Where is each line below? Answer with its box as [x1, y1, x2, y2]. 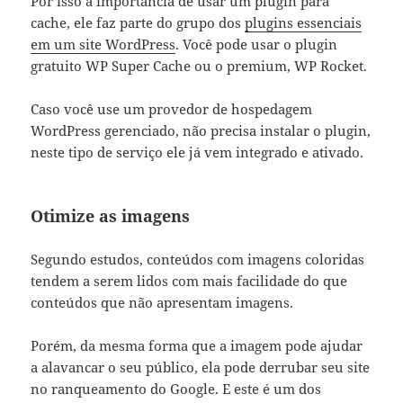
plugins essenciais [245, 13, 363, 32]
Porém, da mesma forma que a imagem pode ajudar [31, 336, 363, 354]
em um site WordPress [31, 35, 176, 54]
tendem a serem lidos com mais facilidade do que [31, 272, 348, 290]
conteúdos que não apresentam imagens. [31, 293, 298, 311]
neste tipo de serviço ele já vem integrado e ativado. [31, 143, 368, 162]
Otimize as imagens [31, 205, 195, 228]
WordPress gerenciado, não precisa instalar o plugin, [31, 121, 372, 140]
